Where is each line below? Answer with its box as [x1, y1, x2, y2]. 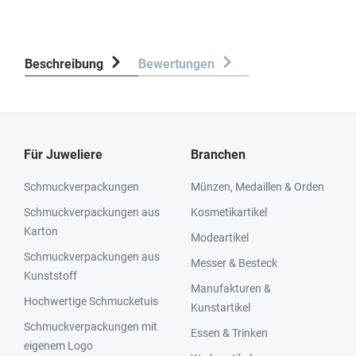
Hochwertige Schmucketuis [24, 295, 158, 308]
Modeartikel [191, 231, 249, 244]
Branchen [191, 147, 246, 162]
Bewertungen [138, 56, 218, 72]
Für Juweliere [24, 147, 103, 162]
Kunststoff [24, 269, 77, 282]
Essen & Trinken [191, 327, 268, 339]
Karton [24, 225, 58, 238]
